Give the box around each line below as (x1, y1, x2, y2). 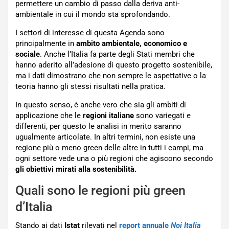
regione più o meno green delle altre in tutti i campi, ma (15, 143, 203, 153)
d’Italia (15, 199, 52, 215)
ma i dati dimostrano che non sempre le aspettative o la (15, 71, 206, 81)
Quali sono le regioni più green (15, 183, 186, 198)
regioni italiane (81, 111, 134, 121)
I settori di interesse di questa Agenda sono (15, 28, 165, 38)
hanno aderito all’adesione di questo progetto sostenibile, (15, 60, 212, 70)
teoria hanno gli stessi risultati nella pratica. (15, 82, 166, 91)
